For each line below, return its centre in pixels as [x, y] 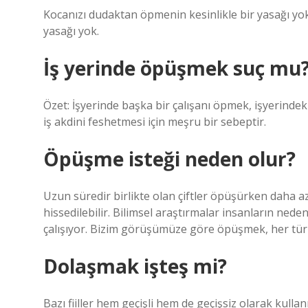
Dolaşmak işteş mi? [135, 266]
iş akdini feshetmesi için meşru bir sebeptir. [155, 122]
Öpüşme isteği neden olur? [169, 159]
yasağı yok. [71, 31]
